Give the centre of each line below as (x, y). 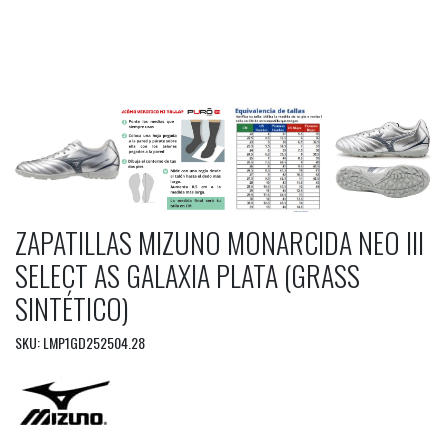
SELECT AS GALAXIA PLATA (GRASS (187, 275)
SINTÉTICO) (72, 308)
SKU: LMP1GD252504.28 (80, 342)
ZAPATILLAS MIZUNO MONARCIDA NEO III (219, 242)
